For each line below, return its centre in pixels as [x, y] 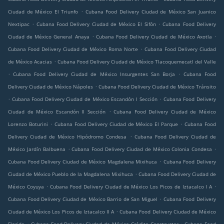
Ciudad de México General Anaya [49, 37]
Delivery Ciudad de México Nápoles [50, 87]
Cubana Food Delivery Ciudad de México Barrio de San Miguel [83, 199]
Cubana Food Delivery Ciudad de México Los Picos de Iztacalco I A [131, 187]
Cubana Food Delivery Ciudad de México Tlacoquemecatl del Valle [137, 62]
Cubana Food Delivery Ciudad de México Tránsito [157, 87]
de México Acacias [30, 62]
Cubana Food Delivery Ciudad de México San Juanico [151, 12]
